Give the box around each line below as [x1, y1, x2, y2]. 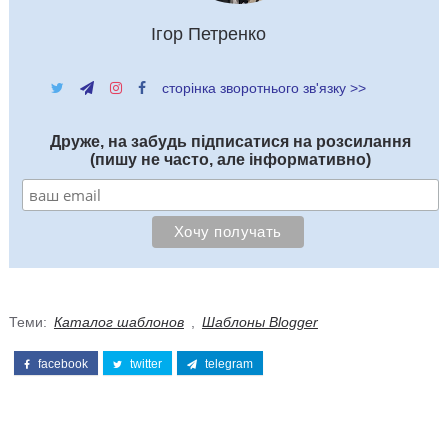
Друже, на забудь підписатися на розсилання [49, 132, 411, 150]
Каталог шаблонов [53, 313, 184, 330]
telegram [201, 356, 253, 371]
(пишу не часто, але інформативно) [89, 150, 371, 168]
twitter [126, 356, 162, 371]
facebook [34, 356, 88, 371]
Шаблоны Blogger [201, 313, 318, 330]
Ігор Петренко [151, 23, 267, 44]
